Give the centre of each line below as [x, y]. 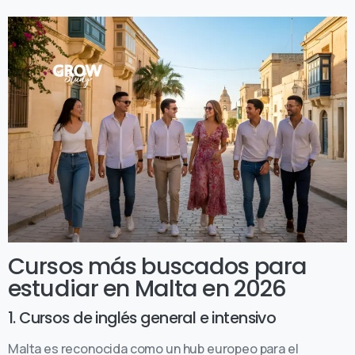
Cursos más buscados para [158, 266]
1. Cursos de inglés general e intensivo [142, 318]
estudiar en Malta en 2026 [147, 288]
